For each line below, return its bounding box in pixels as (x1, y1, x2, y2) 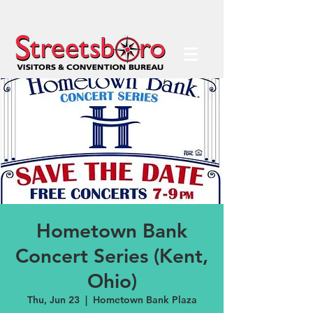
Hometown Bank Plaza (92, 293, 197, 306)
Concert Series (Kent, (15, 244, 208, 268)
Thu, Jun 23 (27, 293, 80, 306)
